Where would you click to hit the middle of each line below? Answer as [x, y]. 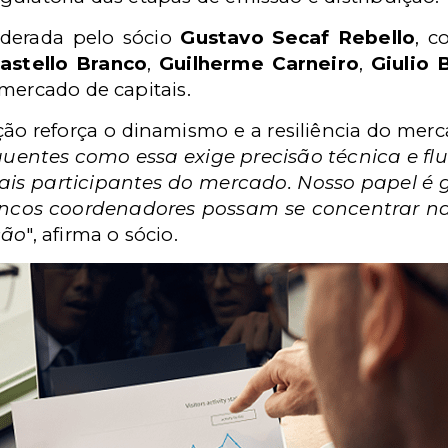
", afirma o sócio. [102, 234]
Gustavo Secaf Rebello [298, 37]
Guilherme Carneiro [259, 63]
